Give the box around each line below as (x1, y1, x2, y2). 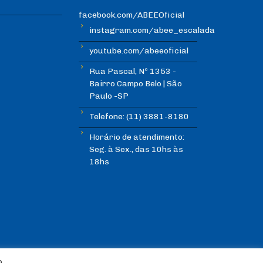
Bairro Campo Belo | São (89, 79, 183, 89)
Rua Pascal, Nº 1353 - (89, 66, 177, 77)
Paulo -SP (89, 91, 129, 102)
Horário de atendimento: (89, 132, 185, 143)
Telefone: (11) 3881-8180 (89, 112, 190, 122)
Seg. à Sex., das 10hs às (89, 144, 184, 155)
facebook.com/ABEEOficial (79, 10, 185, 21)
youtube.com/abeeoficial (89, 46, 189, 56)
